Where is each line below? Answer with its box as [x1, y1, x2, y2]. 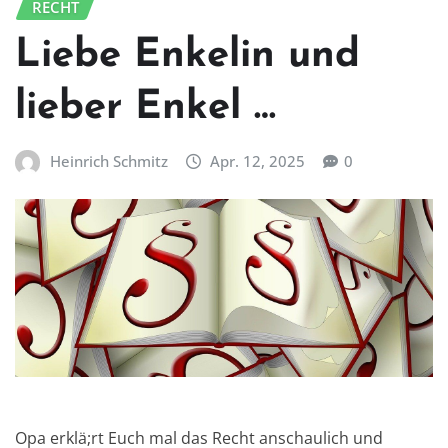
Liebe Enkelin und [15, 35, 360, 76]
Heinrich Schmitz [49, 150, 168, 171]
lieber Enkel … [15, 87, 276, 128]
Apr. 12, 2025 [210, 150, 306, 171]
